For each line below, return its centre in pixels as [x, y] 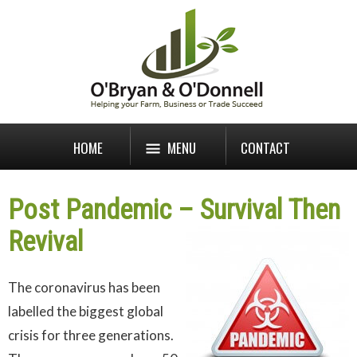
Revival [45, 241]
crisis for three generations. [91, 335]
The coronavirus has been [84, 288]
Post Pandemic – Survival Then [174, 210]
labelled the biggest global [86, 312]
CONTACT [265, 148]
